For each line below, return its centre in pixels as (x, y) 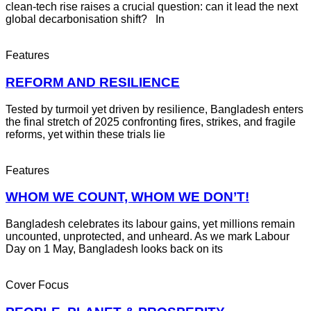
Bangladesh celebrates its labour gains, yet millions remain (150, 224)
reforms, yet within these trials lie (85, 134)
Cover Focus (37, 285)
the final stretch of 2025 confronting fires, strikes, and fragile (151, 121)
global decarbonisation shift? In (85, 19)
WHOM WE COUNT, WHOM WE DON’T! (127, 197)
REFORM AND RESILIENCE (93, 83)
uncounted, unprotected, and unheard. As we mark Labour (148, 237)
